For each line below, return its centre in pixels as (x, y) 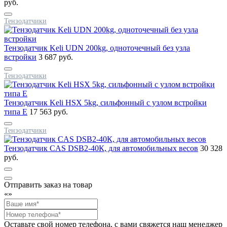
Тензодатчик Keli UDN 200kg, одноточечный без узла (97, 48)
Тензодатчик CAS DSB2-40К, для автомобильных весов (101, 148)
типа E (16, 111)
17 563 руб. (49, 111)
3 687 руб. (56, 57)
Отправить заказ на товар (48, 184)
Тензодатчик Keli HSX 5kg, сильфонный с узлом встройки (105, 102)
